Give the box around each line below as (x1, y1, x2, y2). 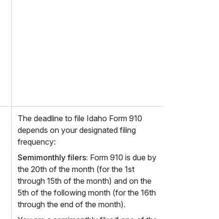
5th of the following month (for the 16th (18, 188, 156, 197)
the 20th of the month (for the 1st (18, 164, 134, 174)
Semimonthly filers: (18, 153, 88, 162)
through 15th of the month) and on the (18, 176, 152, 186)
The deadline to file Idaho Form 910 (18, 113, 142, 123)
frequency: (18, 137, 56, 147)
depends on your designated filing (18, 125, 136, 135)
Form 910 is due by (88, 153, 156, 162)
